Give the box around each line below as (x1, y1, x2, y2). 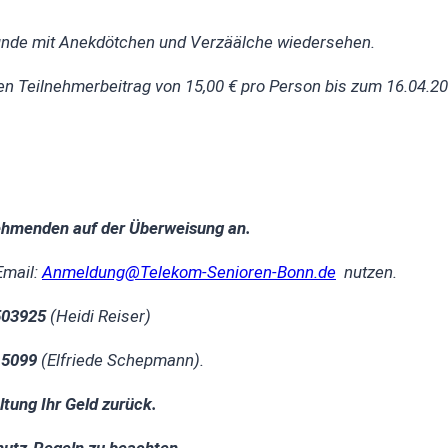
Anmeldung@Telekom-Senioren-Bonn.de (42, 262, 336, 283)
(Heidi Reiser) (46, 306, 151, 327)
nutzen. (336, 262, 397, 283)
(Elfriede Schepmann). (37, 350, 204, 371)
